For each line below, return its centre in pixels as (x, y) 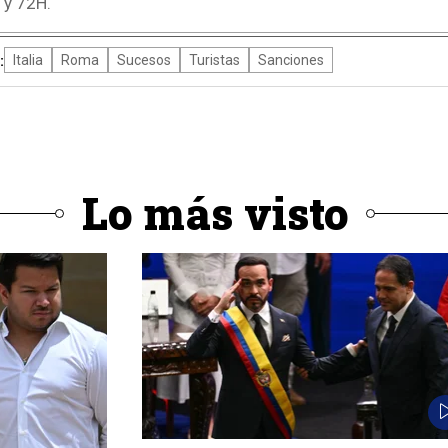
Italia (27, 60)
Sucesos (143, 60)
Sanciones (290, 60)
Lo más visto (215, 213)
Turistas (214, 60)
